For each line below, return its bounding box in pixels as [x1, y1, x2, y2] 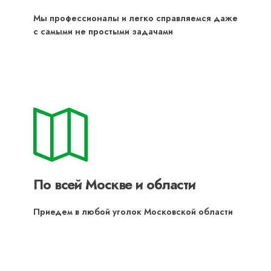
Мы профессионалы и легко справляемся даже [33, 12, 238, 25]
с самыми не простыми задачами [33, 25, 173, 38]
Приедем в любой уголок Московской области [33, 205, 233, 218]
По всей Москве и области [33, 174, 196, 194]
